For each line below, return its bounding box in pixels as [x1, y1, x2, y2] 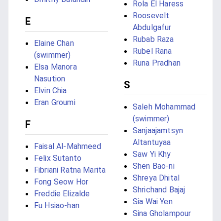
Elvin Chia [34, 86, 67, 96]
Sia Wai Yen [133, 197, 173, 207]
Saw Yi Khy [133, 149, 171, 159]
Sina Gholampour [133, 209, 191, 219]
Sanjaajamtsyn [133, 126, 183, 136]
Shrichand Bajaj [133, 185, 185, 195]
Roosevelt [133, 11, 170, 21]
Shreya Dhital [133, 173, 180, 183]
